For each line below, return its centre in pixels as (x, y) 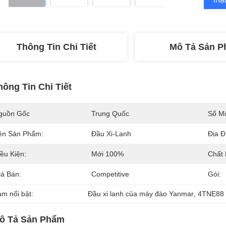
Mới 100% (107, 154)
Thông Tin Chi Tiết (56, 47)
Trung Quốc (110, 114)
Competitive (110, 174)
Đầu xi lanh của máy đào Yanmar (141, 194)
